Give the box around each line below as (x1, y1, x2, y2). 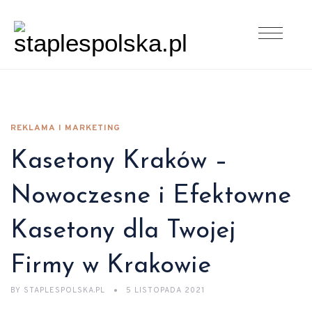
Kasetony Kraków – (10, 149, 228, 174)
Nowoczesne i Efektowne (10, 184, 291, 209)
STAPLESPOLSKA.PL (21, 286, 108, 295)
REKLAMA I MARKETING (10, 123, 120, 134)
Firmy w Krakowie (10, 253, 211, 279)
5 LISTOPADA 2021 (126, 286, 205, 295)
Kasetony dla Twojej (10, 219, 235, 244)
